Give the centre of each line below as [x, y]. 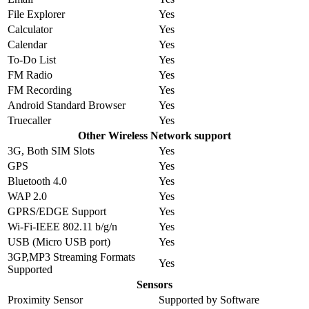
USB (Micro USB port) [59, 242]
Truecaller [29, 121]
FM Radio [30, 75]
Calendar [27, 45]
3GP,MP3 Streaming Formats [71, 257]
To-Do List [32, 60]
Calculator [30, 30]
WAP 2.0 [27, 197]
